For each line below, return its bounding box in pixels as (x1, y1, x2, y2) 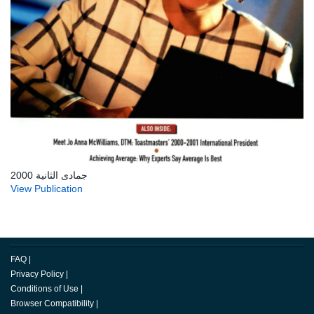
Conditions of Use (11, 284, 78, 294)
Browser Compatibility (11, 299, 94, 309)
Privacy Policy (11, 269, 64, 280)
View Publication (11, 183, 83, 195)
